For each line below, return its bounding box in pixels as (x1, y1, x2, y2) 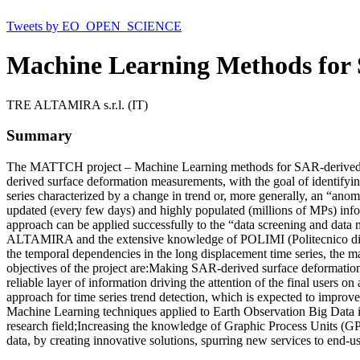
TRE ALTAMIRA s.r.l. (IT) (6, 97, 148, 112)
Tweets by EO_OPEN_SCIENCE (6, 18, 182, 33)
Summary (6, 127, 72, 145)
